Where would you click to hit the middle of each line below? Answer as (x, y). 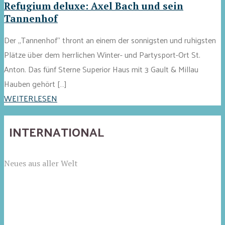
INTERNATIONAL (57, 131)
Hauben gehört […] (35, 83)
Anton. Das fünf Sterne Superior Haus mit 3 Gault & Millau (101, 69)
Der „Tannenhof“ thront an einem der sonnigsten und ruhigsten (110, 40)
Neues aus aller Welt (41, 163)
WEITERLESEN (31, 98)
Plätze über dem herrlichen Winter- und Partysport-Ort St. (102, 54)
